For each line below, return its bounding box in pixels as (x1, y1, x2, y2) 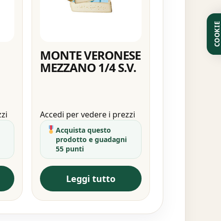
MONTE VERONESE (39, 46, 141, 63)
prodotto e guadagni (55, 134, 127, 144)
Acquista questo (55, 125, 111, 135)
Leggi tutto (66, 172, 115, 184)
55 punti (55, 144, 84, 153)
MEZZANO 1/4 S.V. (39, 59, 137, 75)
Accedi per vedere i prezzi (39, 109, 135, 120)
